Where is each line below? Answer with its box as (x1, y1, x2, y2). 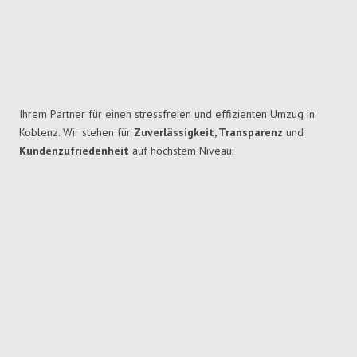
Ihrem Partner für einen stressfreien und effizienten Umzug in (19, 107, 315, 122)
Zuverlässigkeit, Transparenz (134, 125, 286, 140)
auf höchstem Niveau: (129, 143, 233, 159)
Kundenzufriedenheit (19, 143, 129, 159)
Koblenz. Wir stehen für (19, 125, 134, 140)
